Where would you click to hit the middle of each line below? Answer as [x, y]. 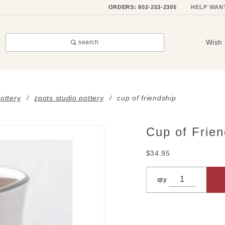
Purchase [136, 130]
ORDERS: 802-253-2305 [142, 7]
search [88, 42]
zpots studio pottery [69, 98]
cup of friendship [147, 98]
